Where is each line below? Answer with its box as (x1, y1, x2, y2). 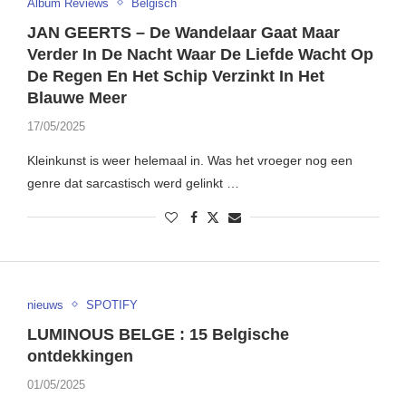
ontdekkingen (26, 346, 133, 365)
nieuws (26, 297, 63, 312)
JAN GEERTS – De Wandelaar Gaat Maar (26, 23, 340, 42)
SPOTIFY (85, 297, 138, 312)
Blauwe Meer (26, 88, 127, 107)
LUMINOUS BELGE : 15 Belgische (26, 324, 289, 343)
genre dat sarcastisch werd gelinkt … (26, 175, 239, 190)
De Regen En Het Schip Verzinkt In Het (26, 66, 324, 85)
